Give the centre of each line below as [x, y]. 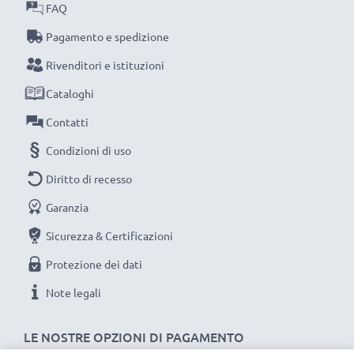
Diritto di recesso [89, 179]
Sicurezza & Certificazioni [109, 235]
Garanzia [67, 207]
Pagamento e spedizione [107, 36]
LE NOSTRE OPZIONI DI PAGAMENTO [134, 337]
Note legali [73, 292]
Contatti [67, 122]
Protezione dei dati [94, 264]
